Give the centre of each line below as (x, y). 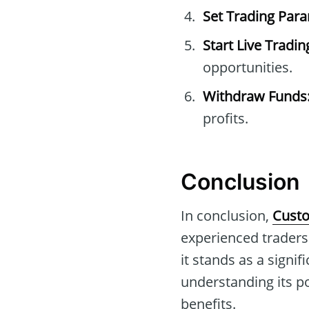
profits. (226, 119)
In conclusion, (227, 215)
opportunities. (248, 68)
